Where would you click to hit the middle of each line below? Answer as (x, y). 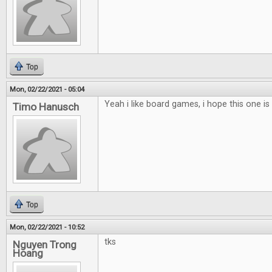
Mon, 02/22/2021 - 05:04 (47, 89)
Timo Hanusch (46, 107)
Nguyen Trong (45, 245)
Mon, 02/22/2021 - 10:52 (47, 227)
